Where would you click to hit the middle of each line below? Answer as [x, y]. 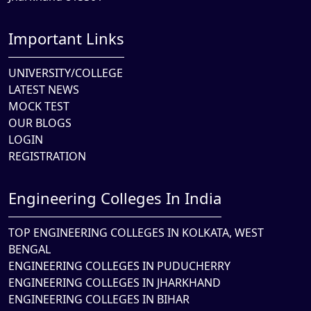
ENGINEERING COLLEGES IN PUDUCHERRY [119, 266]
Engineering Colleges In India [115, 198]
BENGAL [30, 249]
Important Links [66, 38]
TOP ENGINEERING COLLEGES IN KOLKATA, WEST [136, 233]
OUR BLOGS [40, 123]
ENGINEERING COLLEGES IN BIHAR [99, 299]
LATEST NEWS [44, 90]
